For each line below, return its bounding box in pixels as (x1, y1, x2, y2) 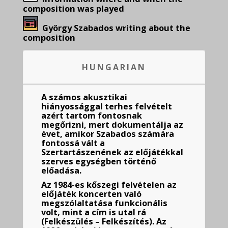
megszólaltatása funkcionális (41, 197, 167, 209)
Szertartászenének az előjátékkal (41, 147, 183, 158)
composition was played (23, 3, 124, 14)
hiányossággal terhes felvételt (41, 101, 172, 112)
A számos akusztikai (41, 92, 127, 103)
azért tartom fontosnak (41, 110, 142, 121)
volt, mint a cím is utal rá (41, 207, 146, 218)
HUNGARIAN (82, 62, 146, 73)
